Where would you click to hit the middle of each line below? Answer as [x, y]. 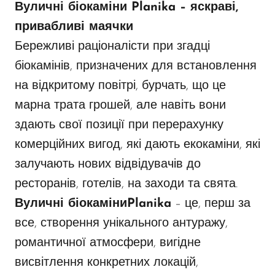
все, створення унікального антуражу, [121, 224]
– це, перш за [211, 204]
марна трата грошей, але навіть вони [120, 106]
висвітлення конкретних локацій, [107, 263]
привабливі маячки [74, 27]
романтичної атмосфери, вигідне [108, 243]
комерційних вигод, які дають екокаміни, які [137, 145]
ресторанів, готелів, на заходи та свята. [126, 184]
